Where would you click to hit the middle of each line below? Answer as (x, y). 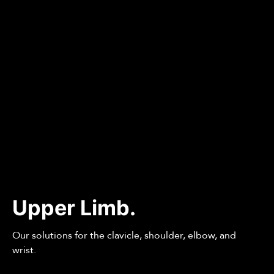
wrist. (24, 250)
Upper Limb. (74, 208)
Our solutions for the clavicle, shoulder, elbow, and (124, 236)
